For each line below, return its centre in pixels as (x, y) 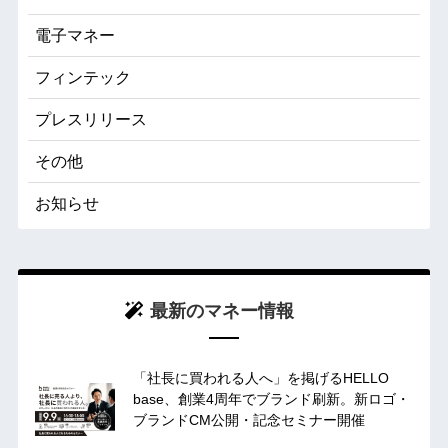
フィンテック (82, 78)
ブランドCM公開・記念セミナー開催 (248, 419)
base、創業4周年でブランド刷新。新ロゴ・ (271, 398)
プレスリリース (90, 120)
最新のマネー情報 (221, 310)
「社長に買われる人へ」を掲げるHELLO (260, 377)
